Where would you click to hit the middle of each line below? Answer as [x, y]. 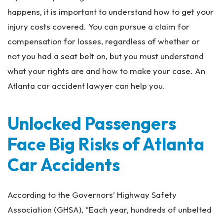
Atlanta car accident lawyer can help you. [86, 86]
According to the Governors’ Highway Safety [92, 195]
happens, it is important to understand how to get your [110, 12]
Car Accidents [64, 165]
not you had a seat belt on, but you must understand [106, 56]
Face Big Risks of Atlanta [106, 144]
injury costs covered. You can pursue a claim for [98, 26]
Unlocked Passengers [92, 123]
